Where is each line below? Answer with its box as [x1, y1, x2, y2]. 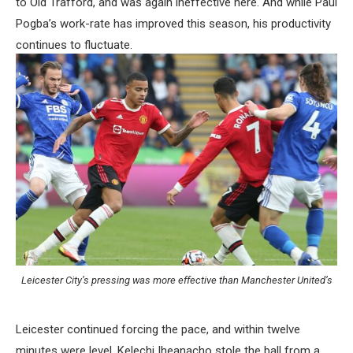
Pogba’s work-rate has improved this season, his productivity [16, 17, 331, 31]
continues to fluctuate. [16, 38, 132, 52]
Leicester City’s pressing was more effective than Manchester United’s [20, 273, 333, 286]
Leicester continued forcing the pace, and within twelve [16, 321, 300, 336]
